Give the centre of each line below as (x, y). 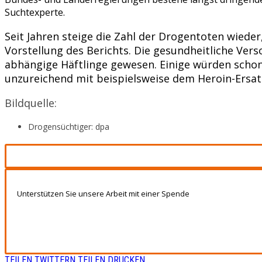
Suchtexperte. (35, 12)
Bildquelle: (31, 103)
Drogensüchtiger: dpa (69, 126)
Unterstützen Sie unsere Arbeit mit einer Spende (103, 193)
